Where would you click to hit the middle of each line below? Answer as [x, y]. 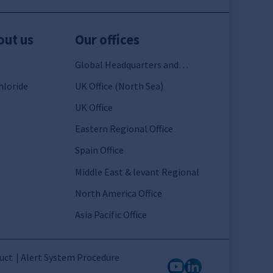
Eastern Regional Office [124, 129]
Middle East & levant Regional [137, 172]
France [89, 79]
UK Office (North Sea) [119, 86]
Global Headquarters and [126, 64]
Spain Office [99, 150]
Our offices [107, 40]
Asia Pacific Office [111, 214]
